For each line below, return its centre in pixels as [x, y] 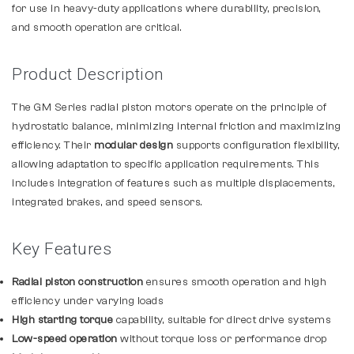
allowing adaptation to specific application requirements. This [166, 164]
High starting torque [62, 320]
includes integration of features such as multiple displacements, [173, 183]
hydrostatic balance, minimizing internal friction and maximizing [176, 126]
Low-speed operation [65, 339]
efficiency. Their [53, 145]
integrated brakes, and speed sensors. [107, 202]
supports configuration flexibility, [256, 145]
